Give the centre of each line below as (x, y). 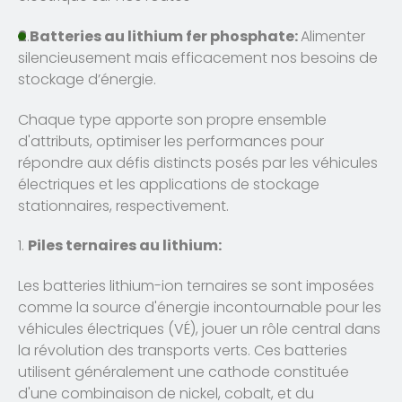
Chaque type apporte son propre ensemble (172, 119)
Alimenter (333, 36)
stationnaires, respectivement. (123, 205)
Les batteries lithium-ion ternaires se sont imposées (196, 286)
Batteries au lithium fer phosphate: (165, 36)
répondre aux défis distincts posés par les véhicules (198, 162)
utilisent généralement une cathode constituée (184, 372)
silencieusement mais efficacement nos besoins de (198, 57)
